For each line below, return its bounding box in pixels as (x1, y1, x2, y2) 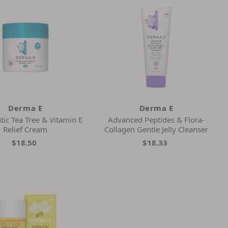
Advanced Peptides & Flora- (108, 114, 205, 125)
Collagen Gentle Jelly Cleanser (104, 124, 209, 134)
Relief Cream (3, 124, 48, 134)
